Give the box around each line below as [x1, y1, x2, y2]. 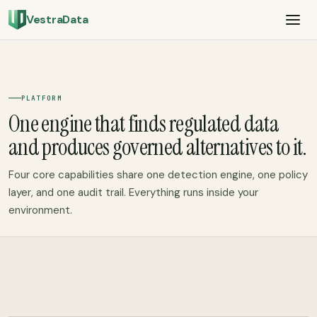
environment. [8, 202, 72, 217]
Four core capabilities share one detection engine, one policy [8, 167, 308, 182]
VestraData [25, 12, 88, 27]
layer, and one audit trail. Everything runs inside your [8, 185, 258, 200]
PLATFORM [21, 93, 62, 103]
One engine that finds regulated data [8, 108, 279, 139]
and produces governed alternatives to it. [8, 132, 307, 162]
